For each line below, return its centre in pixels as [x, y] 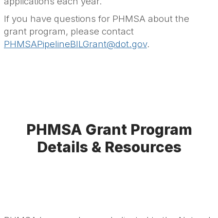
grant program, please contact [69, 32]
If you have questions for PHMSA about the [97, 19]
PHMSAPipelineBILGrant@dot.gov [75, 44]
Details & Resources [109, 147]
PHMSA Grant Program [109, 130]
